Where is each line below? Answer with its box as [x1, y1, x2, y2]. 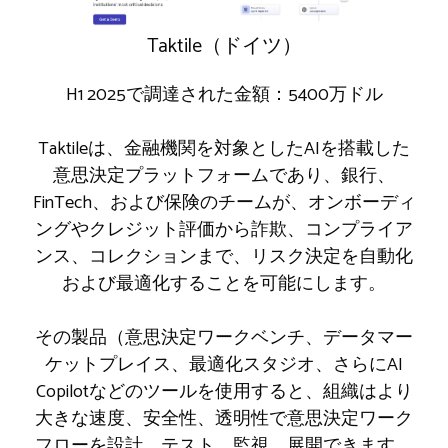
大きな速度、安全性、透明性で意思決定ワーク [35, 404, 413, 435]
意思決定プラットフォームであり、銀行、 [53, 161, 395, 192]
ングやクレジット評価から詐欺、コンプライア [35, 215, 413, 246]
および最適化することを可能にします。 [62, 269, 386, 300]
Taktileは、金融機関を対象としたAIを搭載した [38, 134, 410, 165]
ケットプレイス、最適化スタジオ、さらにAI [45, 350, 403, 381]
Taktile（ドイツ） [146, 30, 302, 64]
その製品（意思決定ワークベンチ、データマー [35, 323, 413, 354]
